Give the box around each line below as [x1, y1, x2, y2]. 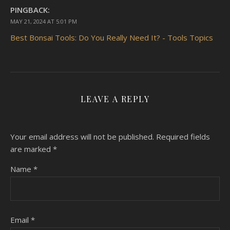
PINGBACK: [10, 5, 50, 15]
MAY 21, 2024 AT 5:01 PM [10, 17, 77, 26]
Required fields [156, 131, 210, 142]
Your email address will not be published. [10, 131, 154, 142]
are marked [10, 144, 53, 155]
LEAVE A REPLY [80, 93, 150, 105]
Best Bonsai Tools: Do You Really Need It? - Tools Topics [10, 32, 213, 43]
